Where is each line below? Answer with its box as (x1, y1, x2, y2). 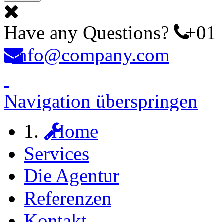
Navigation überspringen (4, 90, 198, 111)
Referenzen (24, 187, 111, 209)
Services (24, 142, 89, 164)
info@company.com (12, 44, 169, 66)
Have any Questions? (4, 22, 174, 44)
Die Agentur (24, 165, 119, 186)
